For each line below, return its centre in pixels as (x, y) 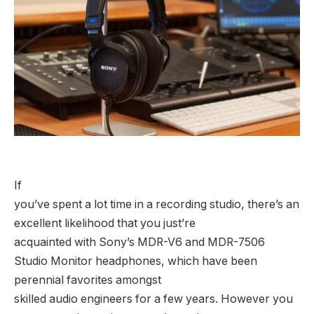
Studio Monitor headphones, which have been (136, 261)
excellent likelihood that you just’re (105, 223)
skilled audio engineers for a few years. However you (153, 299)
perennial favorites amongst (88, 280)
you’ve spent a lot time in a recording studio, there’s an (157, 204)
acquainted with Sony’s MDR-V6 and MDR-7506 (139, 242)
